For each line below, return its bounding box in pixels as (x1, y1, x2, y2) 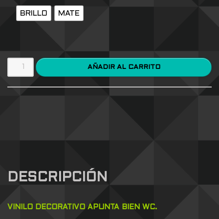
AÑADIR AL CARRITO (128, 64, 160, 70)
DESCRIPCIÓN (7, 172, 108, 185)
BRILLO (20, 9, 47, 17)
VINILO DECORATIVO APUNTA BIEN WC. (7, 204, 157, 211)
